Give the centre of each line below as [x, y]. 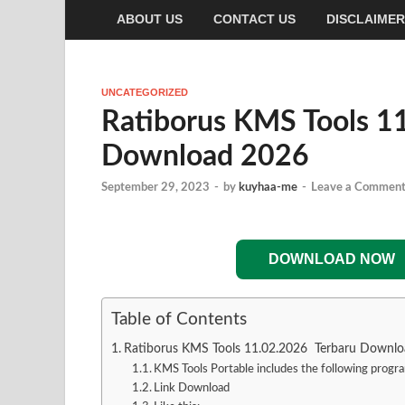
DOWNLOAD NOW [331, 259]
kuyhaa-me [268, 188]
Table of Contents [179, 320]
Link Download [192, 389]
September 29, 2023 [155, 188]
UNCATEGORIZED [145, 92]
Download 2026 [205, 156]
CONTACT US [254, 19]
